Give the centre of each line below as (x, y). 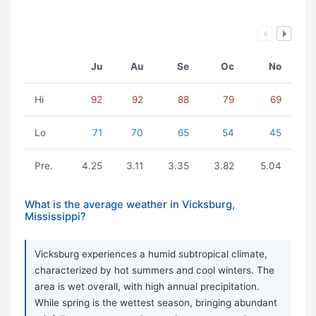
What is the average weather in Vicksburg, (130, 205)
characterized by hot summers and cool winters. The (154, 271)
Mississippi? (55, 217)
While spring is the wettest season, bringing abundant (156, 303)
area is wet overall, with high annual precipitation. (147, 287)
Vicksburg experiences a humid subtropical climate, (151, 254)
